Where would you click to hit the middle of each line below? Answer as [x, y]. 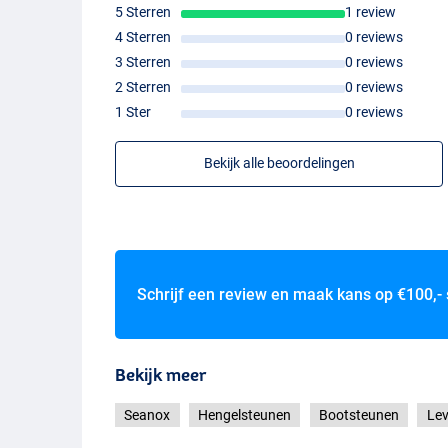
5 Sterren [143, 12]
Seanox [147, 415]
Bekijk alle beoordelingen [279, 163]
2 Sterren [143, 87]
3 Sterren [143, 62]
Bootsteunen [358, 415]
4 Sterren [143, 37]
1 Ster [133, 112]
